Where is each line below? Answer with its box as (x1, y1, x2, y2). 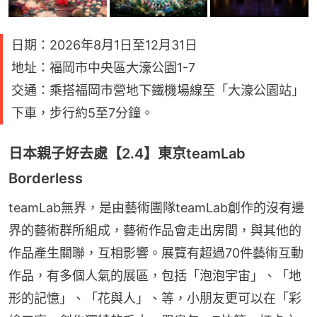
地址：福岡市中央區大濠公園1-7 (11, 60, 195, 76)
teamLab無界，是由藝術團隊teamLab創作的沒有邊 (8, 200, 304, 216)
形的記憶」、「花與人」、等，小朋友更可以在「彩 (8, 291, 301, 306)
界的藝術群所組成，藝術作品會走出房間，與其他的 (8, 223, 301, 238)
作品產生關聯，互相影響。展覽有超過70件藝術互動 (8, 246, 304, 261)
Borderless (8, 170, 83, 188)
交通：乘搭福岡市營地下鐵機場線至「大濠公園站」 (11, 83, 304, 98)
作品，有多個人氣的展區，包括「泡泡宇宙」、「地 (8, 268, 301, 284)
